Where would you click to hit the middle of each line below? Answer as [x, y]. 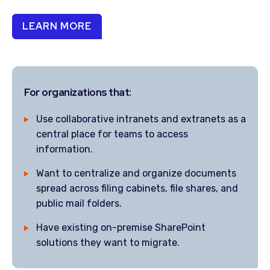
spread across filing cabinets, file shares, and [137, 188]
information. [64, 149]
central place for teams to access [112, 134]
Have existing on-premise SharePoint [121, 228]
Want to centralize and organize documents [136, 173]
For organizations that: [78, 92]
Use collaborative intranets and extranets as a [141, 119]
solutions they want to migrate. [108, 243]
